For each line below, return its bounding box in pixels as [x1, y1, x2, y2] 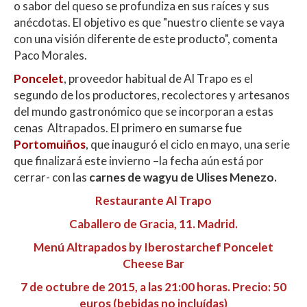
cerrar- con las [14, 170, 89, 185]
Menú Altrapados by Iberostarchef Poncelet [34, 240, 273, 255]
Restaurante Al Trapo [95, 193, 212, 208]
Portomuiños [14, 137, 86, 152]
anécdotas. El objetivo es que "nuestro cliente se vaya [14, 15, 284, 30]
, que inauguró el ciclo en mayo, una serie [86, 137, 290, 152]
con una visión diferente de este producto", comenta [14, 32, 278, 47]
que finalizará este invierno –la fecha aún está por [14, 153, 264, 169]
